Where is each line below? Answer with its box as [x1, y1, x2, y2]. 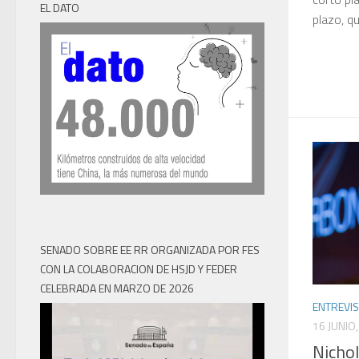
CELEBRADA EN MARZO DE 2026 [40, 280, 194, 297]
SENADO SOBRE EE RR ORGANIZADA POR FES [40, 241, 260, 259]
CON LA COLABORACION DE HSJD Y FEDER [40, 260, 237, 278]
